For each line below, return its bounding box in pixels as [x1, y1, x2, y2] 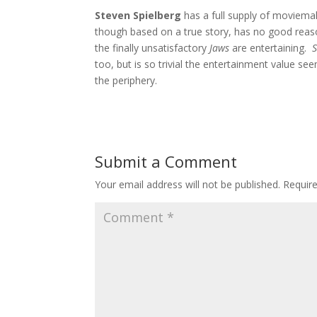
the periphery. [95, 73, 158, 87]
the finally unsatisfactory [95, 40, 210, 54]
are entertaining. [232, 40, 313, 54]
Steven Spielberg [95, 8, 185, 22]
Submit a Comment [95, 150, 238, 172]
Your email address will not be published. [95, 177, 281, 191]
